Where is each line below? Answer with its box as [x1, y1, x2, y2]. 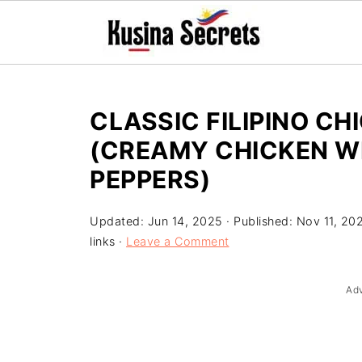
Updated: [90, 214, 148, 228]
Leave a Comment [126, 234, 229, 248]
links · [90, 234, 126, 248]
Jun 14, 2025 [147, 214, 223, 228]
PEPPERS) [90, 165, 210, 194]
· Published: [222, 214, 297, 228]
